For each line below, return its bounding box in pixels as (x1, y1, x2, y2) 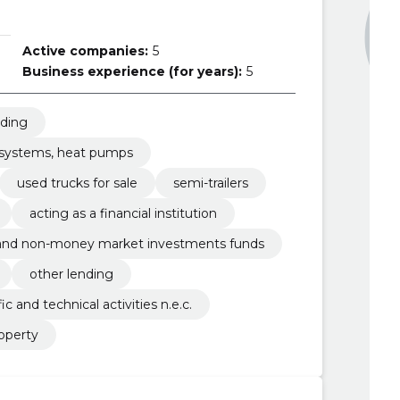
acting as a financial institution (29, 205, 217, 221)
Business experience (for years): (21, 63, 242, 79)
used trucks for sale (16, 175, 137, 191)
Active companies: (21, 43, 148, 59)
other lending (29, 266, 113, 282)
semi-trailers (172, 175, 248, 191)
